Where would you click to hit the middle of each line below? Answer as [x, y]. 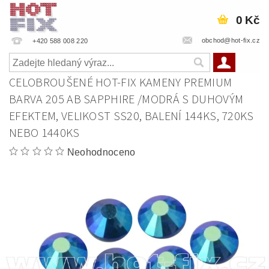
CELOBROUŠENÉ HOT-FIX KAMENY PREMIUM [121, 83]
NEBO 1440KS [44, 133]
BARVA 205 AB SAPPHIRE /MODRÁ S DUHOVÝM [126, 100]
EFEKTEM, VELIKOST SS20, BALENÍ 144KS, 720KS [131, 116]
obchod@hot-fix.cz [231, 40]
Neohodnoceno [101, 152]
